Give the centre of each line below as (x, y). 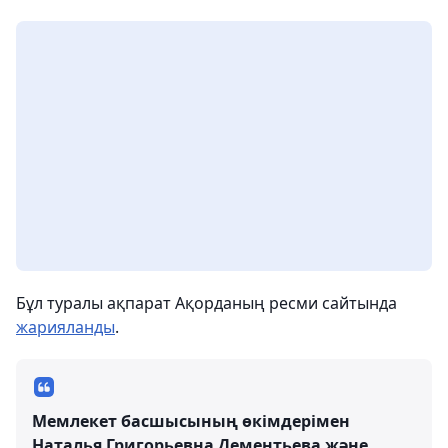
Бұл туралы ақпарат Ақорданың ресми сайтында (206, 302)
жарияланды (65, 326)
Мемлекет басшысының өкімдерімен (191, 420)
